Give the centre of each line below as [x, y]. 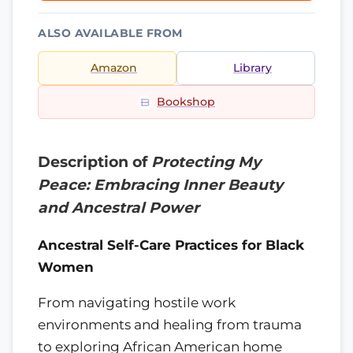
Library [253, 68]
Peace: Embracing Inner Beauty [160, 185]
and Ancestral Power [119, 208]
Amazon [114, 68]
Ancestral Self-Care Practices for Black [171, 245]
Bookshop [186, 102]
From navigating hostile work [137, 302]
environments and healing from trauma [170, 324]
